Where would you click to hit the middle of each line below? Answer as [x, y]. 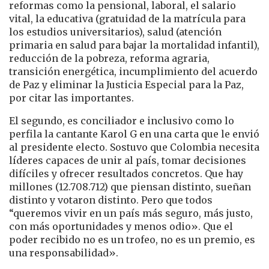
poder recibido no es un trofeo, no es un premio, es [132, 239]
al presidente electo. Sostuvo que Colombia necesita [134, 147]
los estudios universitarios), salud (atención [115, 32]
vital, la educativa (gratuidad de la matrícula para [127, 18]
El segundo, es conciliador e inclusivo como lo [122, 120]
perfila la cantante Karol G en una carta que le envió [134, 134]
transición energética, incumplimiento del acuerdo [133, 71]
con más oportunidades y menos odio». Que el [121, 226]
